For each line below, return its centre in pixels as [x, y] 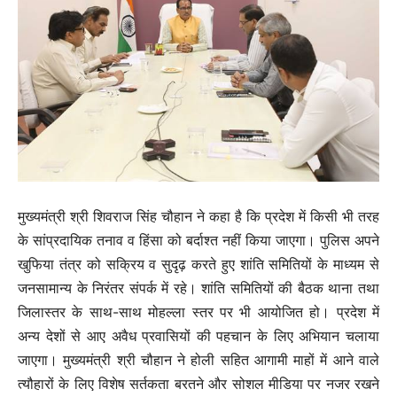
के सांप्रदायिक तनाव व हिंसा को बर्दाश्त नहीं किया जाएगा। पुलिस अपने [198, 240]
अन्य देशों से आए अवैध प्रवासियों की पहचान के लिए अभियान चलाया [198, 335]
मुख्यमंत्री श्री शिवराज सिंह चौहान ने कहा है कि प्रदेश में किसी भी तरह [198, 216]
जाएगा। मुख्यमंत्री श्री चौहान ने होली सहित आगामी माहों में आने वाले [198, 359]
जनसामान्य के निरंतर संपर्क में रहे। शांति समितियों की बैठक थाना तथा [198, 288]
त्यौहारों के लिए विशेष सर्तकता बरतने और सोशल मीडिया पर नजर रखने [198, 383]
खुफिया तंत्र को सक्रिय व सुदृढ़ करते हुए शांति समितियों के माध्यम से [198, 264]
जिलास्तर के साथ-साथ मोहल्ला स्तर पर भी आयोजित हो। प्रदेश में [198, 311]
